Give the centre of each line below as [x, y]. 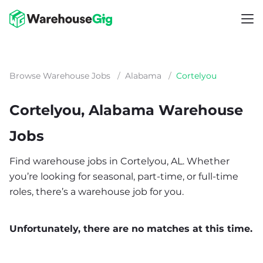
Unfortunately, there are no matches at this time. [131, 229]
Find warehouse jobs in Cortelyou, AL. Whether [119, 161]
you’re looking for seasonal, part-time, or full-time [124, 176]
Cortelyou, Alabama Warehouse [126, 110]
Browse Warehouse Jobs [60, 76]
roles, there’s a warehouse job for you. [97, 192]
